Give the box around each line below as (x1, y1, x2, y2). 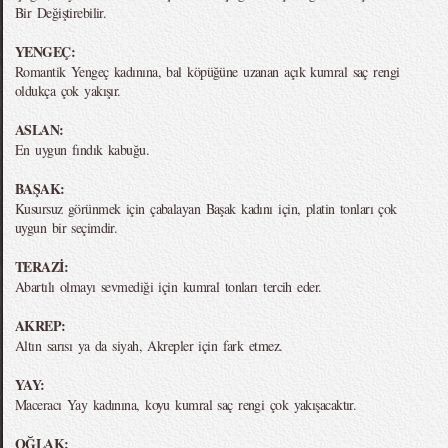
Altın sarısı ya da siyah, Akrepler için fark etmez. (15, 336, 283, 355)
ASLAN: (15, 119, 64, 140)
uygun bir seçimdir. (15, 218, 118, 237)
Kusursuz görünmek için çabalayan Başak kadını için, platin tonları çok (15, 199, 397, 218)
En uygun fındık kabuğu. (15, 140, 150, 159)
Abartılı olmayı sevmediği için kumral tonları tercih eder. (15, 277, 322, 296)
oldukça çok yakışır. (15, 81, 121, 100)
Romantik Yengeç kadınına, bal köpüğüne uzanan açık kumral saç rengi (15, 62, 400, 81)
